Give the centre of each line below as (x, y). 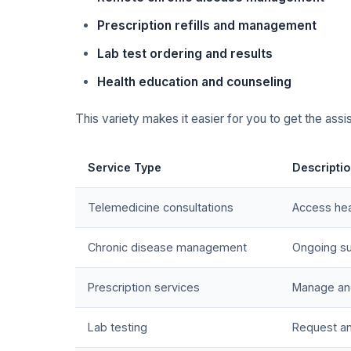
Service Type (125, 168)
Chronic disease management (167, 248)
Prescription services (144, 288)
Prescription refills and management (207, 26)
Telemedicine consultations (161, 208)
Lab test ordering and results (185, 54)
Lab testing (118, 327)
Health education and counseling (194, 82)
